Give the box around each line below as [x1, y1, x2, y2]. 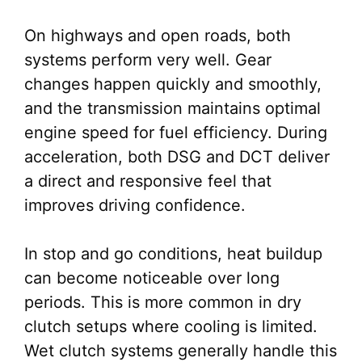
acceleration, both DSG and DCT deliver [24, 147, 330, 167]
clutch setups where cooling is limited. [24, 317, 318, 337]
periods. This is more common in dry [24, 293, 301, 313]
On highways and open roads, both [24, 26, 291, 46]
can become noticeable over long [24, 268, 280, 288]
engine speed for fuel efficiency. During [24, 123, 327, 143]
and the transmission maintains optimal [24, 99, 321, 119]
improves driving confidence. [24, 196, 246, 216]
